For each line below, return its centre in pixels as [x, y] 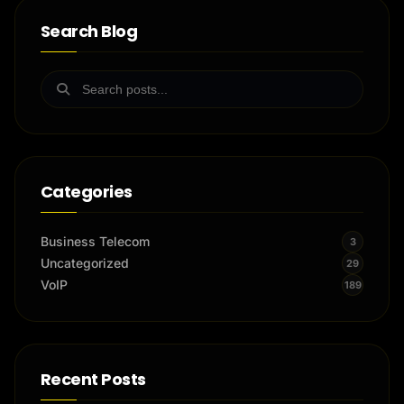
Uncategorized [85, 263]
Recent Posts [93, 380]
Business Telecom [95, 242]
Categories [87, 192]
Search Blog [89, 32]
